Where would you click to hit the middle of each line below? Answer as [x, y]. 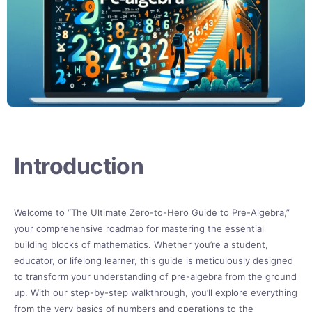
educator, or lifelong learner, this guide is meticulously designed [154, 260]
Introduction [79, 166]
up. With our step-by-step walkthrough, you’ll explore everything [156, 292]
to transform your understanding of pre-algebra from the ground [155, 276]
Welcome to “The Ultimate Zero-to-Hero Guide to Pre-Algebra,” [152, 212]
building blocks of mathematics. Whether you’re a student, [141, 244]
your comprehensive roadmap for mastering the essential [139, 228]
